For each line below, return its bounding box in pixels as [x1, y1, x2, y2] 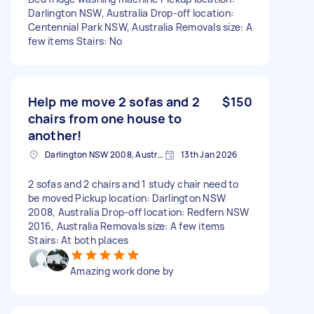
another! [28, 126, 82, 144]
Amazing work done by [70, 264, 174, 278]
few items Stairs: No [28, 34, 122, 48]
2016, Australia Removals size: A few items [28, 219, 225, 233]
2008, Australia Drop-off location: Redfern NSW [28, 205, 250, 219]
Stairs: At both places [28, 233, 129, 247]
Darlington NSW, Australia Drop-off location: [28, 6, 233, 20]
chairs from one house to [28, 109, 182, 127]
